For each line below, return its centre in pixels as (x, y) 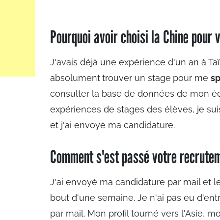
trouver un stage (137, 78)
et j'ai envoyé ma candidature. (112, 125)
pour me (192, 78)
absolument (75, 78)
